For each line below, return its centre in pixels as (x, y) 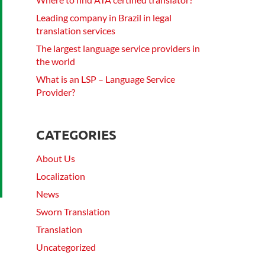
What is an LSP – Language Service (106, 79)
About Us (56, 158)
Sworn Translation (73, 211)
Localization (61, 176)
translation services (76, 30)
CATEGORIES (76, 134)
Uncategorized (66, 247)
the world (56, 61)
